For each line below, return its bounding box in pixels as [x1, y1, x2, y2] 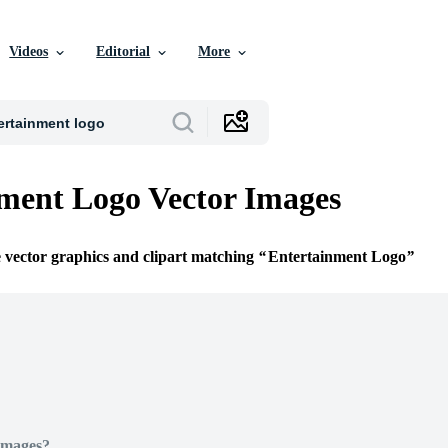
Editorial [96, 44, 151, 59]
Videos [9, 44, 49, 59]
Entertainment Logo [268, 248, 406, 266]
